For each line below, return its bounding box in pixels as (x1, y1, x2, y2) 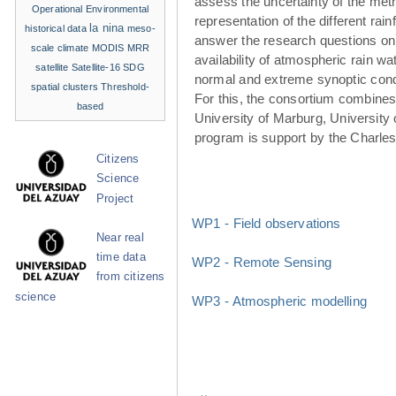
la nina (89, 20, 125, 34)
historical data (25, 22, 87, 34)
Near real (96, 231, 144, 244)
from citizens (96, 270, 165, 283)
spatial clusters (31, 80, 98, 92)
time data (96, 250, 146, 263)
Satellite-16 (72, 61, 120, 72)
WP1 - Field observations (192, 215, 341, 231)
